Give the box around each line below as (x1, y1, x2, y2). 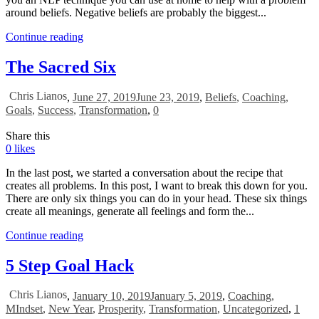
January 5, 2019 (150, 289, 222, 302)
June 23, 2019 (136, 90, 199, 103)
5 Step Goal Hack (6, 256, 134, 275)
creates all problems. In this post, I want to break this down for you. (6, 179, 308, 192)
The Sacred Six (6, 58, 116, 77)
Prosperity (98, 302, 143, 315)
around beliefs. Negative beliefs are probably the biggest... (6, 6, 266, 19)
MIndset (6, 302, 43, 315)
